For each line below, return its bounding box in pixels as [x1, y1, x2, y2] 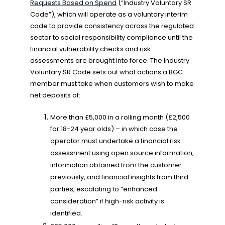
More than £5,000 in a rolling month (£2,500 [50, 113, 190, 122]
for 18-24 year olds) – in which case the [50, 124, 178, 135]
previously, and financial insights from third [50, 172, 188, 183]
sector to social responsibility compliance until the [30, 33, 193, 42]
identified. [50, 208, 82, 219]
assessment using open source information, [50, 148, 194, 159]
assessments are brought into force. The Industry [30, 56, 189, 65]
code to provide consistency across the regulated [30, 21, 194, 31]
